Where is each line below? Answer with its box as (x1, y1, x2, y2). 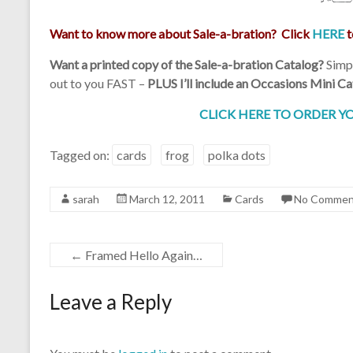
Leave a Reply (50, 288, 172, 314)
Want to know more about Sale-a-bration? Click (50, 25, 312, 41)
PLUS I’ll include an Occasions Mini (147, 75, 335, 91)
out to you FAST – (50, 75, 147, 91)
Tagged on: (50, 147, 112, 162)
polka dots (208, 147, 266, 162)
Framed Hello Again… (83, 247, 203, 262)
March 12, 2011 (129, 191, 205, 206)
